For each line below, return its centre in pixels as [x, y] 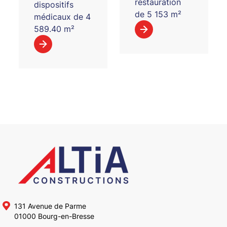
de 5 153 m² [158, 14]
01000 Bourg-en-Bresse [54, 216]
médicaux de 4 [63, 16]
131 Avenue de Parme [50, 206]
